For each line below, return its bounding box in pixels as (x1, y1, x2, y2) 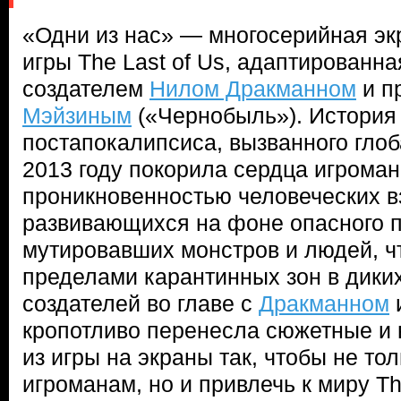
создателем (22, 76, 149, 101)
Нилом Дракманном (149, 76, 356, 101)
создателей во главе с (22, 291, 259, 316)
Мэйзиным (22, 103, 132, 128)
